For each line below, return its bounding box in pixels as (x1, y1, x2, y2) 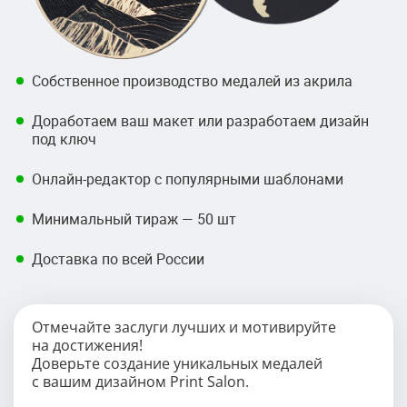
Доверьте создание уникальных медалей (32, 352, 323, 373)
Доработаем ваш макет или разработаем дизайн (32, 110, 369, 131)
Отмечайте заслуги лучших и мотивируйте (32, 316, 336, 337)
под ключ (32, 128, 96, 149)
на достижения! (32, 334, 143, 355)
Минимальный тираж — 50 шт (32, 208, 236, 229)
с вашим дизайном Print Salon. (32, 371, 249, 392)
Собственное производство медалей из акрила (32, 70, 352, 91)
